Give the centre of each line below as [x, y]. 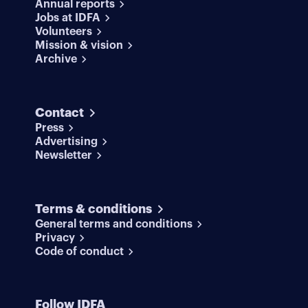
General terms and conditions [114, 224]
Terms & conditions [94, 209]
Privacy [55, 238]
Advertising [67, 142]
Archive [56, 59]
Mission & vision [79, 46]
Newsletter [64, 156]
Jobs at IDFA [68, 18]
